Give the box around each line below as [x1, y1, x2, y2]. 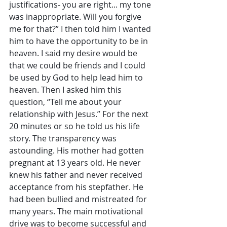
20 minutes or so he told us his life [9, 121, 142, 132]
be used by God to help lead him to [9, 72, 145, 83]
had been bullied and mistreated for [9, 194, 149, 205]
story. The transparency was [9, 133, 119, 144]
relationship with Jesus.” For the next [9, 108, 150, 120]
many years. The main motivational [9, 206, 145, 217]
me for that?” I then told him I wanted [9, 23, 153, 34]
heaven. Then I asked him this [9, 84, 124, 95]
